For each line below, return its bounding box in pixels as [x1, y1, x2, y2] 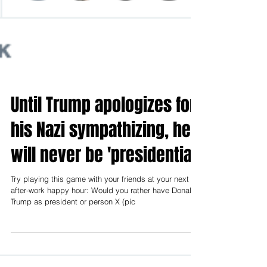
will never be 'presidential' [11, 170, 200, 197]
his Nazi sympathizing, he [11, 145, 191, 172]
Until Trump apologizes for [11, 120, 195, 147]
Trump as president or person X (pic [11, 225, 135, 235]
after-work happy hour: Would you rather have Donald [11, 214, 196, 223]
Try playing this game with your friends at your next [11, 203, 189, 212]
